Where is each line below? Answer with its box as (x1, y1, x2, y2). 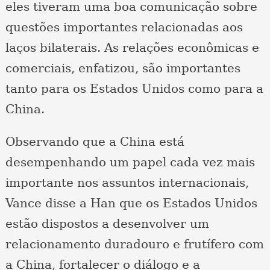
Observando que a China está (5, 134, 184, 149)
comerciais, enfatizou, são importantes (5, 61, 240, 76)
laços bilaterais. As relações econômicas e (5, 40, 259, 55)
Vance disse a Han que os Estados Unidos (5, 196, 257, 211)
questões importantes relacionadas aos (5, 20, 243, 35)
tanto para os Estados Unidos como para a (5, 81, 263, 96)
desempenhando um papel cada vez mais (5, 155, 255, 170)
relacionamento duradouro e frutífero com (5, 237, 264, 252)
